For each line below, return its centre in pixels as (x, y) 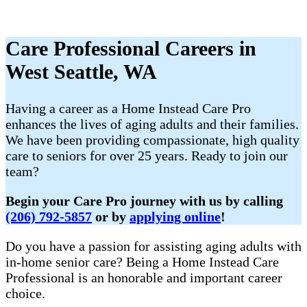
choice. (25, 294)
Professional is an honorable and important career (144, 278)
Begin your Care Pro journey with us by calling (144, 201)
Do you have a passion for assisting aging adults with (153, 246)
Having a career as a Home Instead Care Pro (128, 109)
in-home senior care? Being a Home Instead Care (142, 262)
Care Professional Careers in (131, 49)
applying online (175, 217)
